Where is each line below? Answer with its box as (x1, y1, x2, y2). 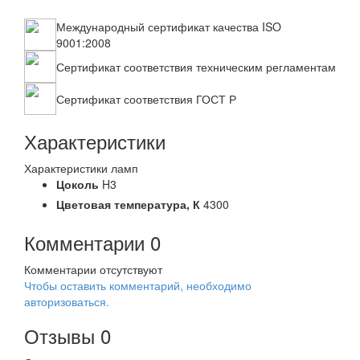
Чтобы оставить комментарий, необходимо (24, 277, 252, 293)
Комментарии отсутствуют (24, 261, 162, 277)
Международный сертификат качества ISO (56, 18, 281, 35)
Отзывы (24, 321, 95, 350)
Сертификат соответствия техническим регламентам (56, 59, 336, 75)
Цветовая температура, (56, 196, 193, 212)
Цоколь (56, 176, 99, 192)
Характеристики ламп (24, 160, 138, 176)
